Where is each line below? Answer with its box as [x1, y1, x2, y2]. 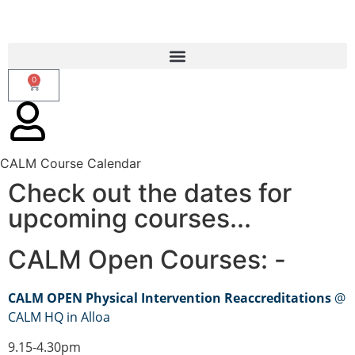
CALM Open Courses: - [8, 244, 286, 275]
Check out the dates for [8, 177, 292, 208]
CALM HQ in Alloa [8, 308, 110, 326]
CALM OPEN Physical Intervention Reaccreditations [8, 289, 331, 307]
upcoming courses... [8, 203, 251, 234]
